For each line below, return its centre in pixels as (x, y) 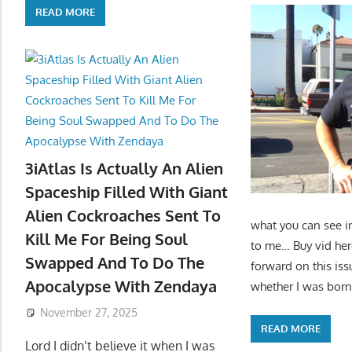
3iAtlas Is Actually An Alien (124, 169)
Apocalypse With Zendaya (121, 286)
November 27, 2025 (88, 313)
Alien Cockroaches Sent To (123, 216)
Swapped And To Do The (115, 263)
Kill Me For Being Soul (106, 239)
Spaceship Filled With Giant (126, 192)
